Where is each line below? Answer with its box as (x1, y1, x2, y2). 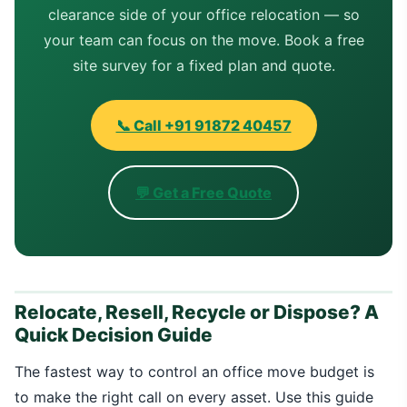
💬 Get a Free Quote (135, 184, 272, 202)
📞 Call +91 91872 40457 (115, 116, 292, 134)
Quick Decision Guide (15, 323, 213, 346)
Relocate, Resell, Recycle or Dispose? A (15, 301, 379, 323)
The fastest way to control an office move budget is (15, 362, 374, 381)
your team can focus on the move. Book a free (43, 31, 364, 49)
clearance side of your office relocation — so (47, 5, 360, 24)
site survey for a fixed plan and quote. (72, 56, 335, 74)
